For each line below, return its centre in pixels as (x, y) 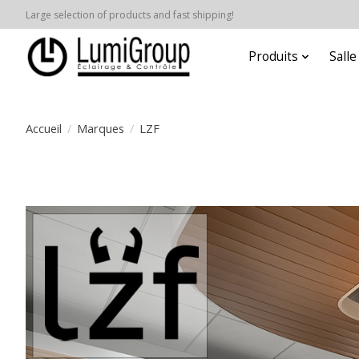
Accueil (44, 128)
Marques (100, 128)
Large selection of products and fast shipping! (130, 14)
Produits (274, 57)
